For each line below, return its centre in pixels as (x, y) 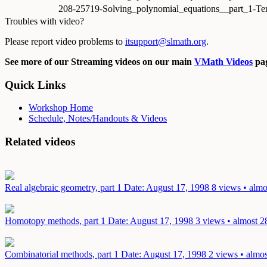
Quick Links (35, 85)
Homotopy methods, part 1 (56, 221)
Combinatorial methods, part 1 (63, 254)
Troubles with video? (44, 21)
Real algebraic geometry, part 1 (64, 187)
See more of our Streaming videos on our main (100, 61)
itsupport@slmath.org (166, 41)
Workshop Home (61, 108)
